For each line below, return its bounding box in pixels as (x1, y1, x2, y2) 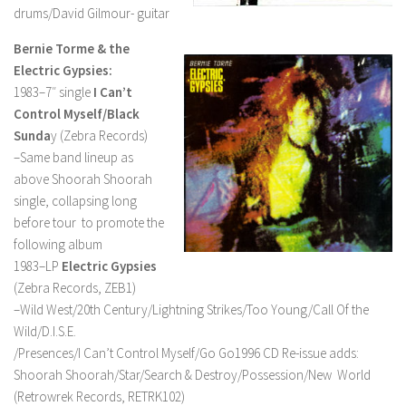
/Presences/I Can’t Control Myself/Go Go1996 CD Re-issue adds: (14, 344, 359, 362)
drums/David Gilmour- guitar (14, 5, 169, 22)
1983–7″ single (14, 83, 93, 101)
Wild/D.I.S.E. (14, 323, 76, 340)
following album (14, 236, 102, 253)
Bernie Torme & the (14, 40, 130, 57)
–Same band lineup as (14, 149, 133, 166)
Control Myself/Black (14, 105, 140, 122)
